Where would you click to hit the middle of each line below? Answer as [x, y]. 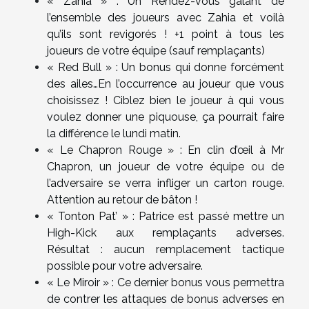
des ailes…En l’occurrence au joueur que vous [166, 83]
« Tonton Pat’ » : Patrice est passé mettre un [166, 216]
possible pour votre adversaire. [125, 266]
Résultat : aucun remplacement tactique [166, 249]
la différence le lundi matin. [114, 133]
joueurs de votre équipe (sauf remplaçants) [156, 50]
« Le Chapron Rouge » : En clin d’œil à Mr [166, 150]
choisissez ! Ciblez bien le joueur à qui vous [166, 100]
